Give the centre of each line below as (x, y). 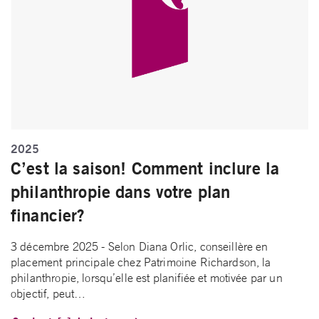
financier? (51, 215)
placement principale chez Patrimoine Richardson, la (141, 262)
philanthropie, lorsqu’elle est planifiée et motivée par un (147, 278)
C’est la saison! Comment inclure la (145, 168)
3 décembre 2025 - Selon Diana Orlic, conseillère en (140, 247)
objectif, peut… (48, 294)
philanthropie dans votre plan (121, 192)
